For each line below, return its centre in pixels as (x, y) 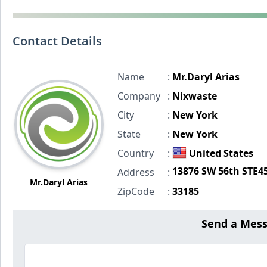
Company (139, 96)
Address (136, 172)
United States (221, 153)
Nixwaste (194, 96)
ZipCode (136, 191)
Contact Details (57, 41)
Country (135, 153)
